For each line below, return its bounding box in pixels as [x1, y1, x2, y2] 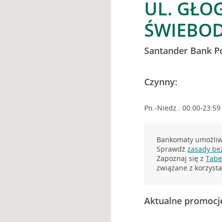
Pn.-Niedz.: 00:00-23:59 [144, 103, 221, 112]
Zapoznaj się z [157, 154, 206, 163]
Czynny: [144, 76, 178, 88]
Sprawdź [157, 144, 188, 154]
